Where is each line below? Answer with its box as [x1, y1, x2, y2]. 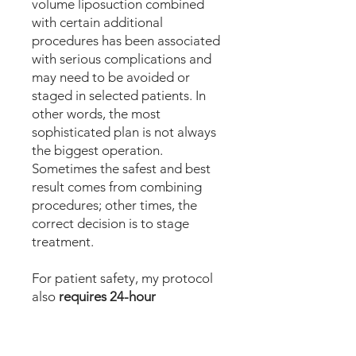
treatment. [32, 234, 94, 250]
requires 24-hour [59, 288, 156, 304]
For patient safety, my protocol [32, 270, 213, 286]
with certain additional [32, 14, 163, 30]
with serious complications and [32, 51, 211, 67]
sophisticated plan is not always [32, 124, 216, 140]
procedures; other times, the [32, 197, 197, 213]
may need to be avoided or [32, 69, 190, 85]
